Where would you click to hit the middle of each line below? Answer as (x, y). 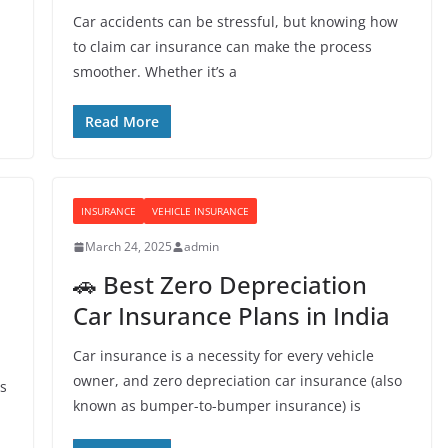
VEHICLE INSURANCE (200, 211)
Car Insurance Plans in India (231, 315)
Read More (121, 121)
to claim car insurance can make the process (222, 46)
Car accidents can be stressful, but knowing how (235, 21)
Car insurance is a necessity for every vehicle (223, 355)
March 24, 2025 (128, 246)
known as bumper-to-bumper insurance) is (216, 405)
